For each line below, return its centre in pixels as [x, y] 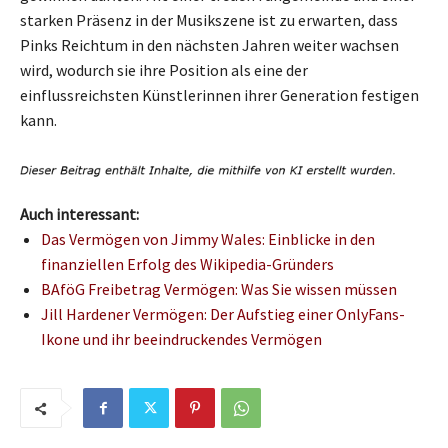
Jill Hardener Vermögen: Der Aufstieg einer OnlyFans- [223, 314]
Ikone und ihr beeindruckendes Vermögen [181, 339]
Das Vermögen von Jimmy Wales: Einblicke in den [208, 239]
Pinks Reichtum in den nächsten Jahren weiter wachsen [209, 44]
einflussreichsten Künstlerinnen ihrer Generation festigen [219, 94]
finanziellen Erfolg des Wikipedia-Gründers [187, 264]
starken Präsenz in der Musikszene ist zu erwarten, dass [209, 19]
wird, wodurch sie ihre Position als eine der [164, 69]
